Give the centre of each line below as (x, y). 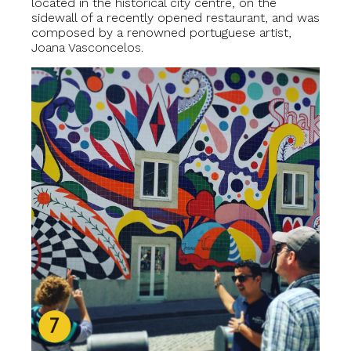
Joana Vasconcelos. (87, 47)
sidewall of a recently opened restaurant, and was (175, 18)
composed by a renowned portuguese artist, (161, 33)
